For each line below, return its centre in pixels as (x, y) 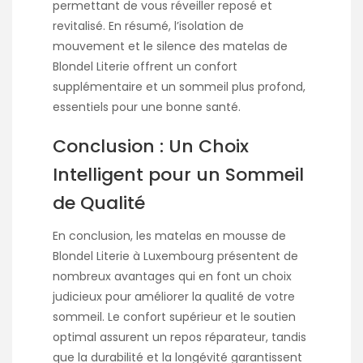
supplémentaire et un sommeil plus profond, (179, 87)
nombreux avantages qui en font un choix (172, 277)
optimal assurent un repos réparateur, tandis (179, 337)
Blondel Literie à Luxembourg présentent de (175, 256)
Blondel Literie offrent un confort (145, 67)
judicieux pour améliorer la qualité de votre (174, 297)
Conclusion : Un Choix (151, 147)
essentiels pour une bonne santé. (147, 107)
